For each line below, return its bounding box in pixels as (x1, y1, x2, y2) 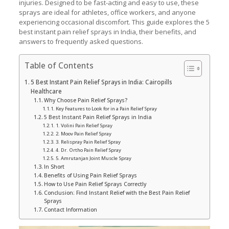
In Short (44, 163, 65, 170)
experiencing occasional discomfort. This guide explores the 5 (18, 17, 210, 27)
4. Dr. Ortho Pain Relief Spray (55, 147, 121, 153)
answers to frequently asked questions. (18, 37, 143, 46)
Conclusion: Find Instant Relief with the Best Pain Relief (44, 189, 190, 196)
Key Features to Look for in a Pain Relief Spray (55, 105, 157, 112)
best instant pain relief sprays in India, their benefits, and (18, 27, 196, 36)
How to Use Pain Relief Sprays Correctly (44, 180, 147, 188)
